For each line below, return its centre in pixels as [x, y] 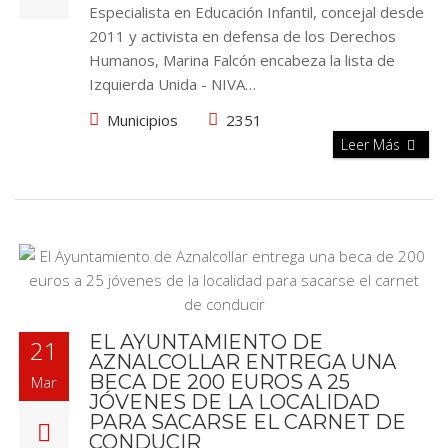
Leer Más [372, 144]
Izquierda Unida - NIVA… [172, 84]
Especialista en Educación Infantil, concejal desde [256, 12]
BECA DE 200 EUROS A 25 [219, 382]
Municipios [142, 120]
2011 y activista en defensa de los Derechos [242, 36]
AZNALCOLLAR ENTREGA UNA [242, 362]
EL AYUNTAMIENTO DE [206, 342]
